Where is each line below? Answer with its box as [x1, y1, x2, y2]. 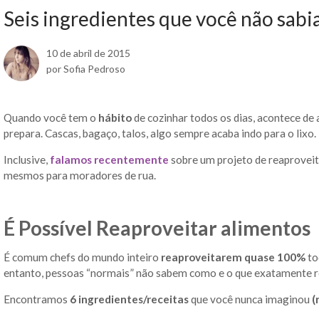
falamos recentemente [50, 152, 169, 166]
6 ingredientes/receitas [70, 293, 189, 306]
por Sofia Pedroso [46, 62, 125, 75]
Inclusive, [4, 152, 50, 166]
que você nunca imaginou [189, 293, 310, 306]
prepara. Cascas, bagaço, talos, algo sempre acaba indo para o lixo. [4, 126, 316, 140]
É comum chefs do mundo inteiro [4, 250, 161, 263]
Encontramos [4, 293, 70, 306]
